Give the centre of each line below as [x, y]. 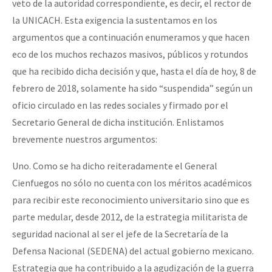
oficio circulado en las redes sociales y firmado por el [120, 105]
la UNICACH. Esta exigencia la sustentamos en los [115, 20]
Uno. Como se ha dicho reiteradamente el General [115, 165]
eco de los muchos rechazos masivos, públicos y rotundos [130, 54]
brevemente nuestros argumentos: [85, 139]
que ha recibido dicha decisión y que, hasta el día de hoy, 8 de [134, 71]
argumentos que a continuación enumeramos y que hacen [131, 37]
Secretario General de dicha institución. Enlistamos [118, 122]
